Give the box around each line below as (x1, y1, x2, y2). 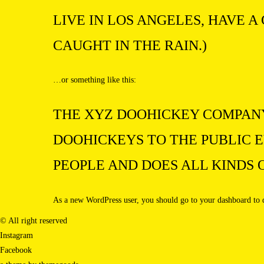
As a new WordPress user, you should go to (53, 195, 200, 204)
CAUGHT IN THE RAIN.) (53, 37, 207, 53)
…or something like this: (53, 75, 136, 85)
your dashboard (200, 195, 251, 204)
